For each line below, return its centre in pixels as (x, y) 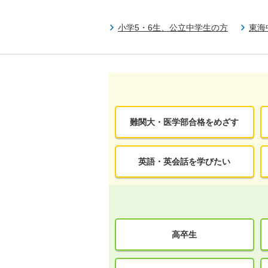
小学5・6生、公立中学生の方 (173, 28)
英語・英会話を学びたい (185, 161)
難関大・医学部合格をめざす (185, 122)
